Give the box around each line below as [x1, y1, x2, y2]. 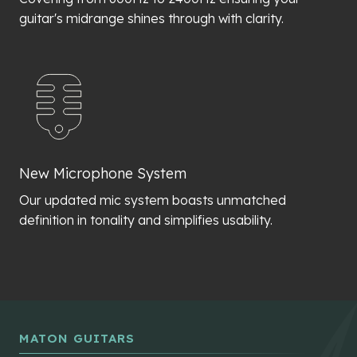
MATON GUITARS [19, 331, 135, 347]
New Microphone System [19, 164, 186, 183]
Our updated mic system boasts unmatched [19, 192, 286, 209]
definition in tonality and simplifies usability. [19, 212, 273, 229]
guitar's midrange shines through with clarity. [19, 10, 284, 27]
